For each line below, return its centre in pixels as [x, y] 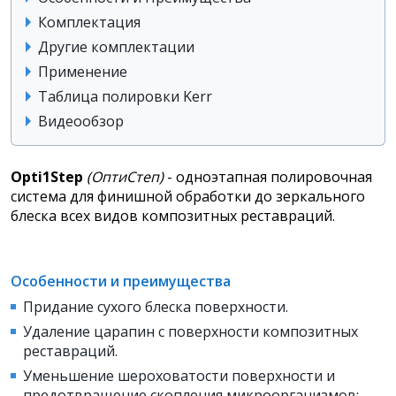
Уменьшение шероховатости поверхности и [179, 376]
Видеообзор [81, 122]
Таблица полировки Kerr [125, 97]
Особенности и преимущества [121, 282]
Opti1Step [47, 177]
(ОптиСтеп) [125, 177]
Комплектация [89, 23]
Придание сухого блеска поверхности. [157, 307]
